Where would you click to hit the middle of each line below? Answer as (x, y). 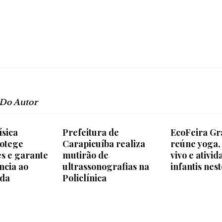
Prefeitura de (91, 132)
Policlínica (84, 178)
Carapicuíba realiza (104, 144)
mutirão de (85, 155)
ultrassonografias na (106, 166)
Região (123, 70)
